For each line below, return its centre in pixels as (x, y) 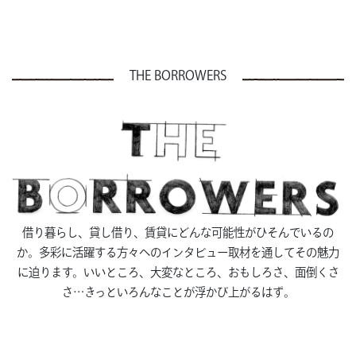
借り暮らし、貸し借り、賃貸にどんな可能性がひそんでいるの (178, 233)
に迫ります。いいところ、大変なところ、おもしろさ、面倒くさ (178, 273)
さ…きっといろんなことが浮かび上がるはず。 (178, 292)
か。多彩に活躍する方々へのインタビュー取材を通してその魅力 (178, 253)
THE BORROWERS (178, 76)
